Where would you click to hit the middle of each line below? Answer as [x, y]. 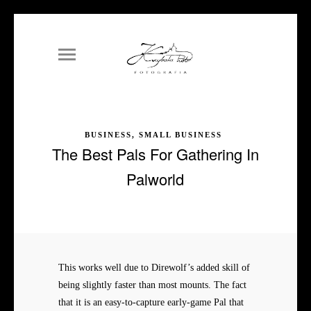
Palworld [155, 179]
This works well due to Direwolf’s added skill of [154, 268]
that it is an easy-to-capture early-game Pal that [151, 303]
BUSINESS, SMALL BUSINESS [154, 135]
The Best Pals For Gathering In [155, 154]
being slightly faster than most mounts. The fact [152, 285]
